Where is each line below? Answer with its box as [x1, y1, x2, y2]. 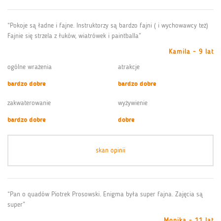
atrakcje [118, 62, 140, 71]
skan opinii [96, 146, 125, 154]
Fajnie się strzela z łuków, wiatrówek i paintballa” [7, 31, 141, 40]
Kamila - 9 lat [169, 47, 214, 56]
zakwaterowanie [7, 98, 51, 107]
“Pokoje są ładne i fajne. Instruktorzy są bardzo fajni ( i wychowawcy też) [7, 21, 208, 30]
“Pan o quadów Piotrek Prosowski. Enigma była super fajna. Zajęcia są [7, 189, 203, 198]
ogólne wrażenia [7, 62, 52, 71]
